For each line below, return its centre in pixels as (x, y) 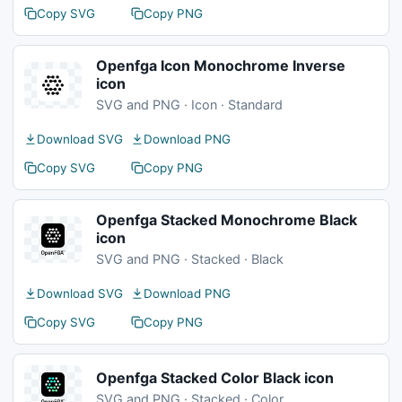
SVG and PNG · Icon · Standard (189, 105)
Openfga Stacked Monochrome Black (227, 220)
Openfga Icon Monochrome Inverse (221, 66)
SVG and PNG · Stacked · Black (190, 259)
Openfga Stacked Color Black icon (215, 378)
